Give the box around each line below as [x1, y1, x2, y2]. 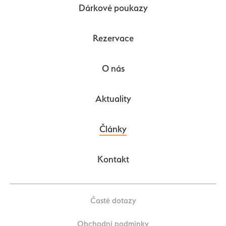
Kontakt [97, 154, 129, 165]
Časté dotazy [90, 196, 136, 206]
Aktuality [95, 93, 131, 104]
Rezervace [92, 33, 134, 44]
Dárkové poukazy [78, 3, 148, 14]
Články [99, 124, 127, 135]
